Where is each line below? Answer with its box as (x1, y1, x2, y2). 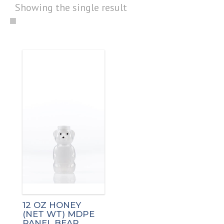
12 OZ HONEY (22, 200, 81, 210)
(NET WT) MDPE (22, 209, 94, 219)
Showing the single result (15, 1, 127, 14)
